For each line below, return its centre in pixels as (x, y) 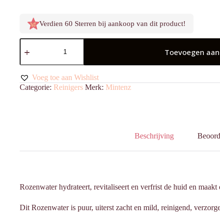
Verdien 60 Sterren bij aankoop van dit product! (112, 23)
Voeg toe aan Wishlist (65, 77)
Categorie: (37, 87)
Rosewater (35, 42)
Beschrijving (154, 136)
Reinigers (68, 87)
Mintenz (118, 87)
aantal (28, 50)
